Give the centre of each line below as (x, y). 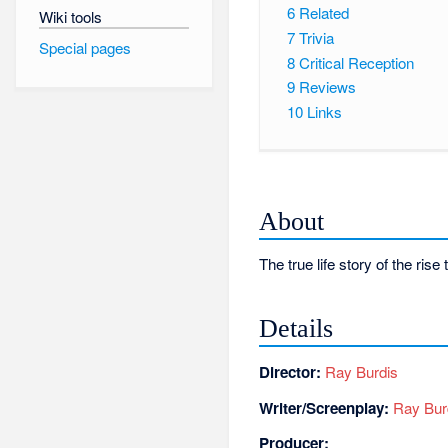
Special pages (84, 48)
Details (296, 329)
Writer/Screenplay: (324, 407)
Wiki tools (70, 16)
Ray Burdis (362, 371)
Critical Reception (356, 62)
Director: (290, 371)
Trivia (316, 37)
